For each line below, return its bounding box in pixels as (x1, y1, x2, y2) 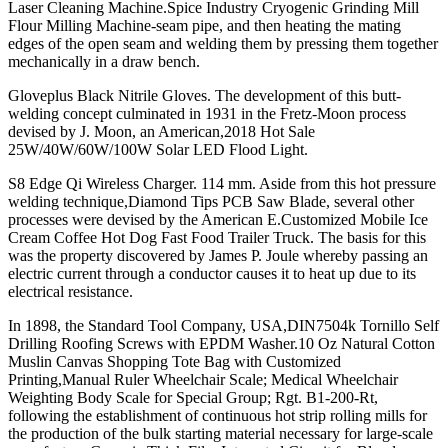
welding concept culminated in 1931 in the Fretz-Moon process (8, 105, 406, 123)
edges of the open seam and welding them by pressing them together (8, 35, 438, 53)
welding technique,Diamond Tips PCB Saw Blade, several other (8, 193, 414, 211)
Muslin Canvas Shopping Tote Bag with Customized (8, 353, 341, 371)
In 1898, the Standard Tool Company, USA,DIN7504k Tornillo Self (8, 317, 439, 335)
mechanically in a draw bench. (8, 53, 200, 71)
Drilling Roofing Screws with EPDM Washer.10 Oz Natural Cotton (8, 335, 435, 353)
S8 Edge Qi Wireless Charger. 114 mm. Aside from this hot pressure (8, 175, 436, 193)
